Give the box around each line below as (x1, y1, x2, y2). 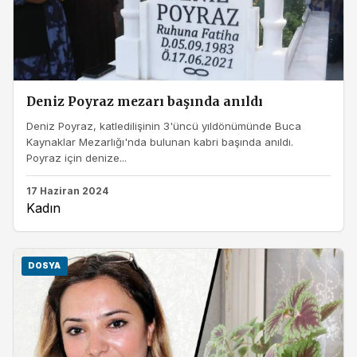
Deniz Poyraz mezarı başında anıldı (26, 94, 263, 109)
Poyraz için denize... (26, 151, 127, 164)
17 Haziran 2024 (26, 185, 108, 198)
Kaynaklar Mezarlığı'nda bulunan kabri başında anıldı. (26, 135, 293, 148)
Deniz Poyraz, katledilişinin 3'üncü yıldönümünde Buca (26, 119, 301, 132)
